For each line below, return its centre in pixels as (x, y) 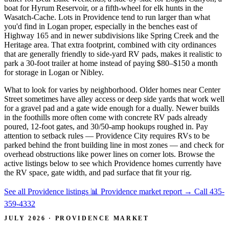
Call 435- (209, 191)
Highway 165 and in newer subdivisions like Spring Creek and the (111, 35)
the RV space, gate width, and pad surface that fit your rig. (98, 172)
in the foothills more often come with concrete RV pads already (106, 117)
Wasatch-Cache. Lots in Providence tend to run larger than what (107, 17)
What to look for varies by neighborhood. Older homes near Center (112, 89)
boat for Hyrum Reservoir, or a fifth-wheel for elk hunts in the (104, 8)
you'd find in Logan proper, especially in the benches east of (101, 26)
